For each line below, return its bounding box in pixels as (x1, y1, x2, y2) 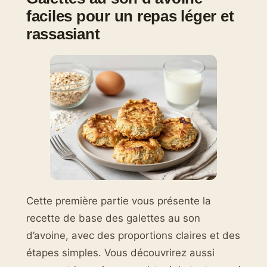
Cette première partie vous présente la (26, 194, 211, 207)
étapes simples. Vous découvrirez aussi (26, 246, 215, 259)
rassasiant (26, 25, 100, 42)
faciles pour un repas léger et (26, 7, 234, 24)
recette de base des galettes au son (26, 212, 200, 224)
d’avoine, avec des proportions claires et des (26, 229, 240, 241)
